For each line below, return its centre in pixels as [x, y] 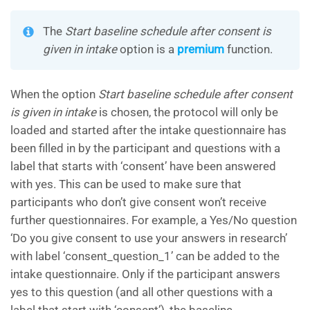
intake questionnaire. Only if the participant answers [145, 274]
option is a [147, 49]
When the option [54, 94]
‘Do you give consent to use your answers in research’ [149, 238]
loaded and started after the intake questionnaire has [148, 130]
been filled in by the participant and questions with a [145, 148]
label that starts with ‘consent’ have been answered [143, 166]
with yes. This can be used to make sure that [126, 184]
